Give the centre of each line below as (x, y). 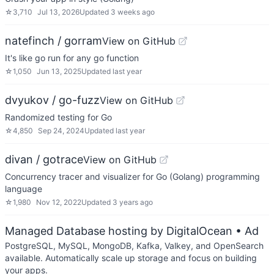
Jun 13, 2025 (59, 71)
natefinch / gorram (54, 41)
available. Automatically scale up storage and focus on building (131, 258)
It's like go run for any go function (72, 58)
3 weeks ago (133, 12)
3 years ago (133, 202)
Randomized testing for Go (58, 117)
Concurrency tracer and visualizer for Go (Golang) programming (132, 176)
